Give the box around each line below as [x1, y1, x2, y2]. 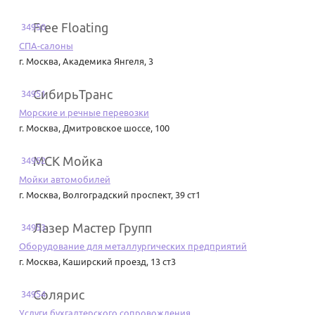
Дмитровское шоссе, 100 [63, 123, 169, 134]
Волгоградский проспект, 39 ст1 [63, 190, 200, 200]
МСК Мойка [33, 154, 103, 169]
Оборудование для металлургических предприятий [19, 241, 247, 252]
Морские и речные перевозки [19, 108, 149, 118]
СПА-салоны [19, 41, 73, 51]
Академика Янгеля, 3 [63, 56, 153, 67]
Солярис [33, 288, 84, 302]
